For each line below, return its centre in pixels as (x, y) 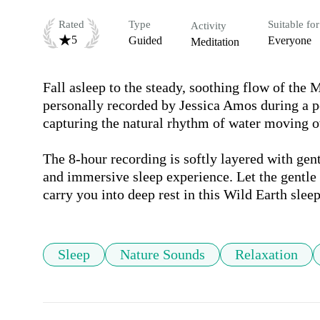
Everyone (290, 41)
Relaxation (266, 255)
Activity (209, 26)
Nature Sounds (162, 255)
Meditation (215, 42)
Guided (145, 41)
